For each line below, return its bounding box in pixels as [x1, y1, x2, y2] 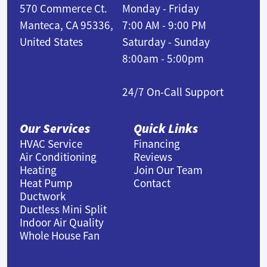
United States [20, 35, 83, 49]
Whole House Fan [20, 228, 100, 243]
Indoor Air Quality [20, 215, 104, 229]
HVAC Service [20, 136, 83, 151]
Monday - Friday [122, 1, 199, 16]
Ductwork [20, 188, 66, 203]
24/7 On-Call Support [122, 85, 223, 100]
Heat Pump [20, 175, 73, 190]
